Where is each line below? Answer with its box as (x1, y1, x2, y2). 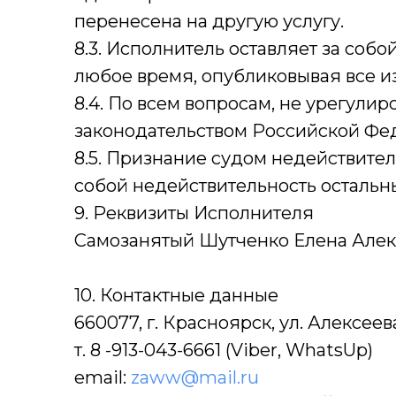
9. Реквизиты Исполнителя (74, 202, 314, 224)
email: (74, 367, 131, 388)
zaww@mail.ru (131, 367, 259, 388)
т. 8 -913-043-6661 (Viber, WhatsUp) (74, 339, 373, 361)
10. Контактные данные (74, 285, 278, 306)
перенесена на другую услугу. (74, 11, 344, 32)
